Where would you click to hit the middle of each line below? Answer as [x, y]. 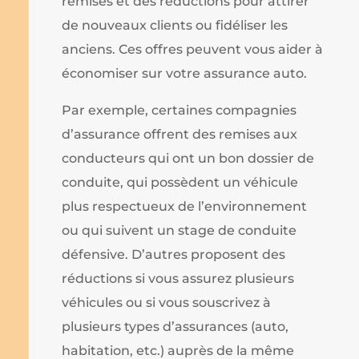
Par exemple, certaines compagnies [179, 110]
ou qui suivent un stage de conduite [179, 230]
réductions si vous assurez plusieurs [178, 278]
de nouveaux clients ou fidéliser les [175, 25]
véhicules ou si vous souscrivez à [167, 302]
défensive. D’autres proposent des [174, 254]
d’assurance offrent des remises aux [180, 134]
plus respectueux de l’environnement [185, 206]
